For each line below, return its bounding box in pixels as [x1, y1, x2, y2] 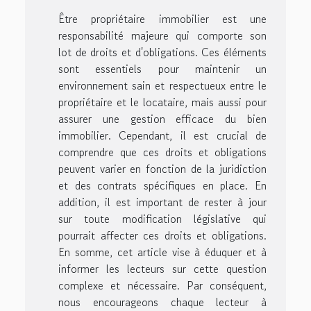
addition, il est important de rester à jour [58, 194, 267, 211]
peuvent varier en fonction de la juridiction [58, 160, 267, 178]
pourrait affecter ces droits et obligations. [58, 227, 267, 244]
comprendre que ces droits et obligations [58, 144, 267, 161]
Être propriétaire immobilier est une [58, 10, 267, 28]
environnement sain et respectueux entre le [58, 77, 267, 94]
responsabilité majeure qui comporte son [58, 27, 267, 44]
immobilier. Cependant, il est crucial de [58, 127, 267, 144]
